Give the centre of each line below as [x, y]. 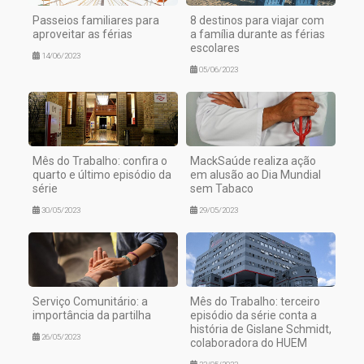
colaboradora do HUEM [249, 342]
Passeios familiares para [96, 21]
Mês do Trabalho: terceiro [255, 301]
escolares [215, 48]
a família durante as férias [258, 35]
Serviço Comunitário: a [90, 301]
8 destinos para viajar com [257, 21]
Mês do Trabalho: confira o [100, 160]
